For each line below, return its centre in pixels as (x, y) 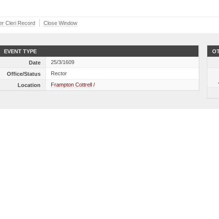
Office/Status (24, 74)
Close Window (60, 23)
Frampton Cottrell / (73, 85)
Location (29, 85)
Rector (59, 73)
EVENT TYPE (21, 51)
